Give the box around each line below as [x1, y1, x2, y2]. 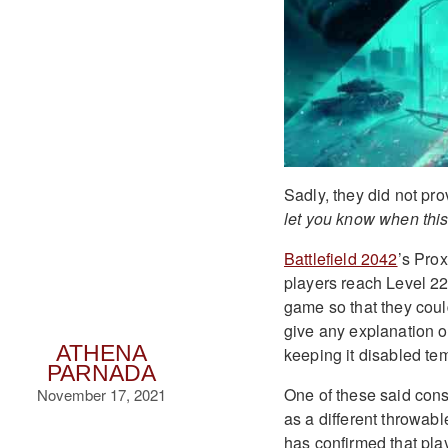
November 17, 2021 [36, 384, 166, 405]
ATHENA [55, 341, 147, 366]
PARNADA [46, 361, 156, 386]
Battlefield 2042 [283, 246, 398, 270]
